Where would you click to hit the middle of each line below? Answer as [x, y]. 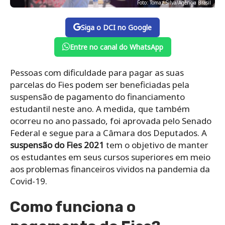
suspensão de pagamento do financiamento [97, 96]
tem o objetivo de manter [156, 145]
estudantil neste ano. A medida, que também [100, 108]
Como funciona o [73, 207]
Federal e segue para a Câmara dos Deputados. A [108, 133]
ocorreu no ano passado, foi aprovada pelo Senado [111, 121]
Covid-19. [29, 181]
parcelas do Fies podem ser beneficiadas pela [100, 84]
